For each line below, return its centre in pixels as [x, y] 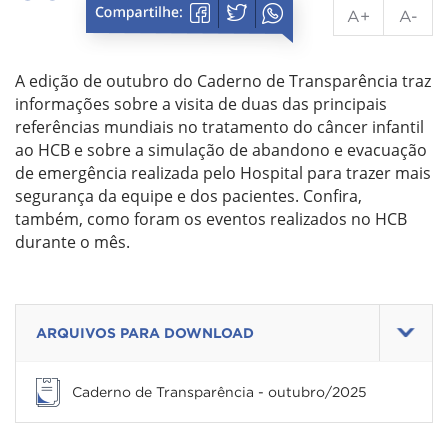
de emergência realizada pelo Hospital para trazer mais [223, 172]
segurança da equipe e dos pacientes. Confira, [188, 195]
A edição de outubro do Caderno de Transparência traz [223, 80]
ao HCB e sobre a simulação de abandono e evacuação [221, 149]
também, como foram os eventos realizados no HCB [211, 218]
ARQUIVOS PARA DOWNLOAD [145, 332]
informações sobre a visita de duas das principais [201, 103]
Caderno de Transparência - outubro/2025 [219, 391]
